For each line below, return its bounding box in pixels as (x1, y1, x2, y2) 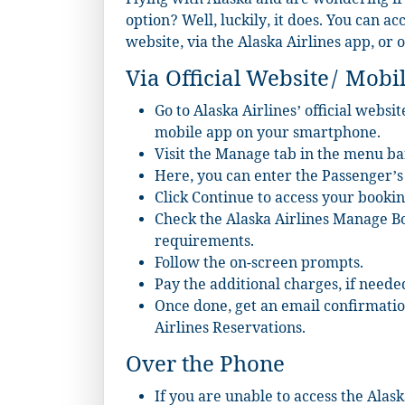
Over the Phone (126, 352, 285, 386)
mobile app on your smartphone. (155, 124, 381, 147)
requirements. (155, 232, 254, 256)
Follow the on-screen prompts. (155, 254, 363, 278)
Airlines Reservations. (155, 319, 306, 343)
